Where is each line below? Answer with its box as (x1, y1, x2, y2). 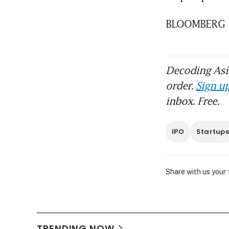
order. (166, 79, 196, 92)
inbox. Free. (166, 95, 219, 107)
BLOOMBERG (166, 17, 225, 30)
